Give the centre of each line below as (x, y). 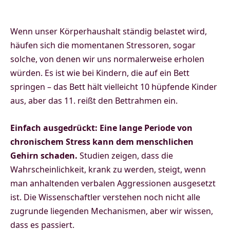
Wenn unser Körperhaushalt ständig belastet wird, (109, 32)
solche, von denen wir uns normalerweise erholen (107, 59)
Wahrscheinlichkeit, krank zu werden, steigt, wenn (108, 170)
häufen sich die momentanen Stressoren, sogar (103, 45)
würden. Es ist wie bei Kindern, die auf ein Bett (100, 73)
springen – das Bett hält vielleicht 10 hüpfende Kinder (114, 87)
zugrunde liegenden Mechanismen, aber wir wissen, (112, 211)
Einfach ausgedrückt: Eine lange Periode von (101, 128)
